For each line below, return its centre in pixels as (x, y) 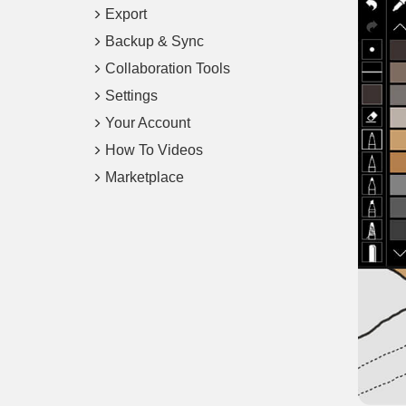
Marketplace (145, 177)
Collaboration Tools (168, 68)
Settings (131, 96)
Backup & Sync (155, 41)
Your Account (148, 123)
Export (126, 14)
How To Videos (154, 150)
